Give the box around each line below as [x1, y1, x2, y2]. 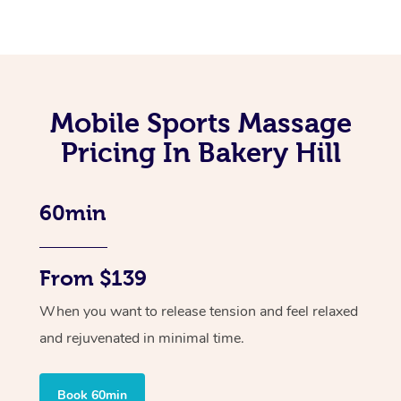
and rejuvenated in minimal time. [39, 328, 244, 349]
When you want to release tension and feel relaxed [39, 302, 358, 322]
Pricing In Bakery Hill [60, 137, 341, 168]
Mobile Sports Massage [49, 107, 352, 139]
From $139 [39, 267, 147, 291]
